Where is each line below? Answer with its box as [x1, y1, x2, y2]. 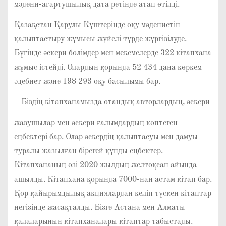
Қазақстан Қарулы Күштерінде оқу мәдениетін [14, 21, 180, 30]
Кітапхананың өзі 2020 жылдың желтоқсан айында [14, 161, 197, 169]
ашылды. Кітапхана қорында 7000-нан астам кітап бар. [14, 175, 212, 184]
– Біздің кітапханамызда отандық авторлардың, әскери [14, 98, 210, 106]
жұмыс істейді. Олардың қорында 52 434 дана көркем [14, 64, 202, 72]
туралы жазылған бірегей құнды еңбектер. [14, 147, 163, 155]
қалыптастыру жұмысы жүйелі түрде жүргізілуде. [14, 35, 187, 44]
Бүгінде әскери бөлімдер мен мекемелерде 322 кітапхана [14, 49, 211, 58]
